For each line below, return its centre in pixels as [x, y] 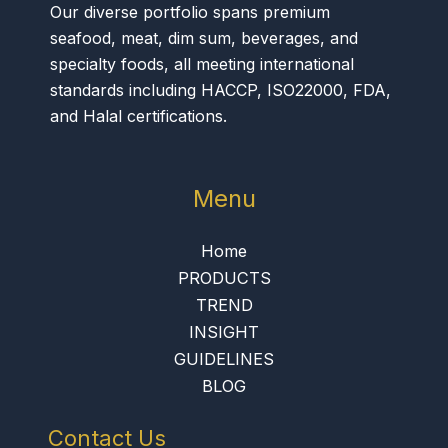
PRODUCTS [224, 278]
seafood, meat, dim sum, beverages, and [204, 38]
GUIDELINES [224, 359]
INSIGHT [224, 332]
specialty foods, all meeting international [202, 64]
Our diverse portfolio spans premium [190, 12]
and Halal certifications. [138, 116]
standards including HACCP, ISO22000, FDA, [220, 90]
